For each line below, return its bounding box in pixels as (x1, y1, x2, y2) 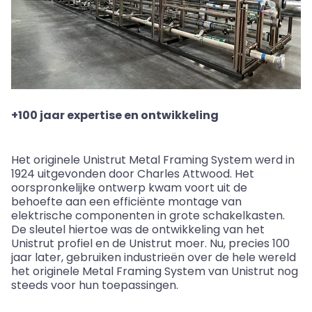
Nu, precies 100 (207, 235, 290, 251)
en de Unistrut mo (93, 235, 193, 251)
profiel (57, 235, 93, 251)
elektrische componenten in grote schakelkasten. (11, 207, 285, 224)
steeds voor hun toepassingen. (11, 276, 178, 293)
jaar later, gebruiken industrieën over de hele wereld (11, 249, 296, 265)
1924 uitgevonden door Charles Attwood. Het (11, 165, 254, 182)
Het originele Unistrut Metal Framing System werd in (11, 151, 295, 168)
